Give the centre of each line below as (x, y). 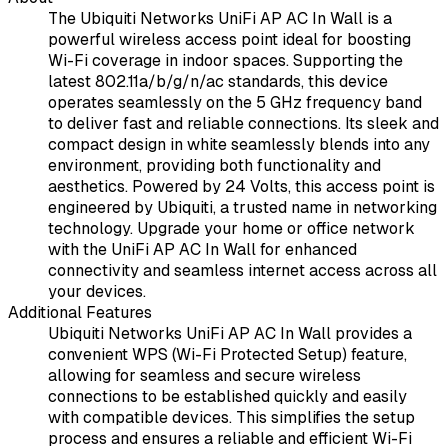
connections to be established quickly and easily (227, 397)
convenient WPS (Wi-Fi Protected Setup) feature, (227, 355)
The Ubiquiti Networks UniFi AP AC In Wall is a (220, 19)
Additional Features (80, 313)
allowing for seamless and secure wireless (204, 376)
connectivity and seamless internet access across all (242, 271)
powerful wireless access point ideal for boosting (229, 40)
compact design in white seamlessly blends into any (239, 145)
